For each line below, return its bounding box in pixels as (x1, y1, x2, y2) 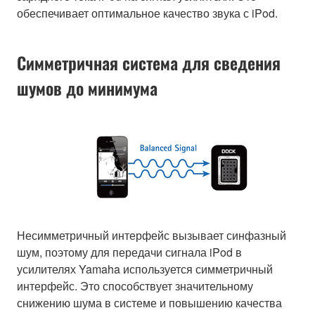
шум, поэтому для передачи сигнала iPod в (17, 243, 242, 260)
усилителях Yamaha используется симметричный (17, 260, 273, 277)
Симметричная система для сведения (17, 49, 281, 75)
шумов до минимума (17, 75, 157, 101)
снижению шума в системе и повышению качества (17, 294, 282, 311)
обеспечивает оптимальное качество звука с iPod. (17, 4, 278, 21)
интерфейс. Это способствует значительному (17, 277, 253, 294)
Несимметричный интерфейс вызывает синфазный (17, 226, 286, 243)
